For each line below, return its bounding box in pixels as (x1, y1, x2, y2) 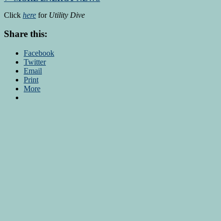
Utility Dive (49, 10, 85, 19)
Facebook (24, 49, 54, 58)
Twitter (24, 58, 46, 67)
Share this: (4, 29, 47, 39)
